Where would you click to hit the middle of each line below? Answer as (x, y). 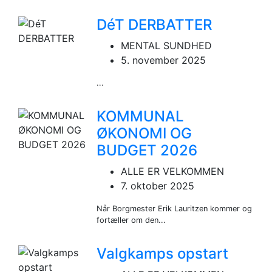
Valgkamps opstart (163, 253)
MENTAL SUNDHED (167, 45)
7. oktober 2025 (158, 185)
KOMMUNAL (141, 116)
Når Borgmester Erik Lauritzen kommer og (175, 208)
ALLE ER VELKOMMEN (173, 171)
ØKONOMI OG (144, 133)
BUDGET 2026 (147, 150)
